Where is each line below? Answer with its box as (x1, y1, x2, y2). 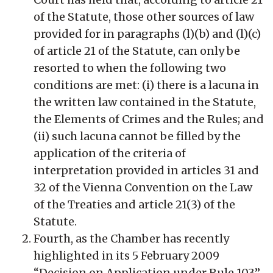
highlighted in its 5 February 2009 (34, 248, 219, 263)
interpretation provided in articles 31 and (34, 163, 259, 177)
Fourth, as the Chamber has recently (34, 231, 229, 246)
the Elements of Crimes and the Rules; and (34, 112, 264, 126)
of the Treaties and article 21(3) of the (34, 197, 235, 211)
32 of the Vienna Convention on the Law (34, 180, 252, 194)
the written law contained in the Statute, (34, 94, 256, 109)
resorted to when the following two (34, 60, 226, 75)
